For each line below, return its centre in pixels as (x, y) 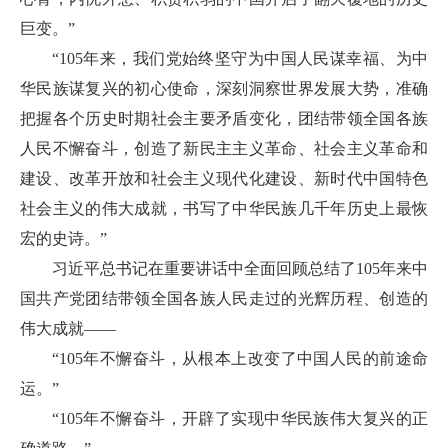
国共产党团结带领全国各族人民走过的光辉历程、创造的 (224, 298)
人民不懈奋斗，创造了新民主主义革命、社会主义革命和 (224, 148)
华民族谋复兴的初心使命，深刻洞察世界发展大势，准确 (224, 88)
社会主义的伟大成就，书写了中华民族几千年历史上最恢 (224, 208)
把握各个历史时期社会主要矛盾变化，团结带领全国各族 (224, 118)
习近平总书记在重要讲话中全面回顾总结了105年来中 (240, 268)
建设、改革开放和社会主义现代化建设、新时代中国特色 (224, 178)
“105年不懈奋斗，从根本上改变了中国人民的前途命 (240, 358)
